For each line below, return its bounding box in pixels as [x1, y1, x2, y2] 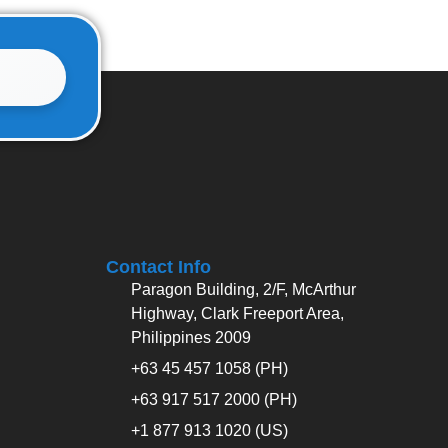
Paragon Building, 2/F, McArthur [131, 280, 356, 298]
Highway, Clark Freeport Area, [131, 304, 344, 322]
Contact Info [106, 256, 211, 277]
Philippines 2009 [131, 328, 251, 346]
